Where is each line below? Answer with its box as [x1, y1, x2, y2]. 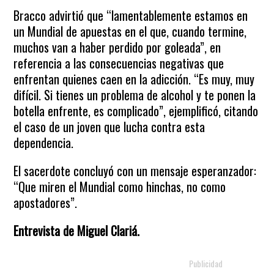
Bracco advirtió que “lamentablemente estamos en [13, 6, 248, 24]
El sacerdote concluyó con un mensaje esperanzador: [13, 161, 257, 180]
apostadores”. [13, 193, 78, 212]
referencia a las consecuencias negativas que [13, 54, 224, 72]
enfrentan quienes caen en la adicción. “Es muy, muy [13, 70, 255, 88]
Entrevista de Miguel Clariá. [13, 221, 140, 240]
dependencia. [13, 133, 74, 152]
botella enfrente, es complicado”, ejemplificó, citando [13, 102, 259, 120]
